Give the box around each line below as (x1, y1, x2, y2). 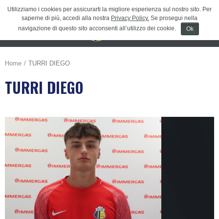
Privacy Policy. (111, 15, 149, 22)
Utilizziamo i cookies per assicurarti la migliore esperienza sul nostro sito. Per (7, 6, 212, 13)
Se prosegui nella (149, 15, 197, 22)
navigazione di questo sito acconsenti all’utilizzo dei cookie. (18, 25, 176, 32)
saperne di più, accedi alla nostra (22, 15, 111, 22)
